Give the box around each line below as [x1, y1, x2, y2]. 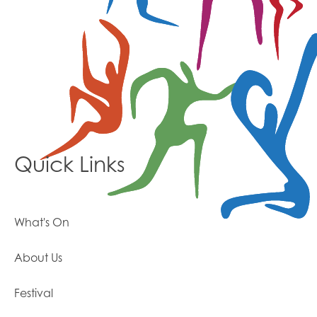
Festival [14, 286, 53, 301]
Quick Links [14, 151, 125, 178]
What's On [14, 215, 69, 230]
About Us [14, 250, 62, 265]
